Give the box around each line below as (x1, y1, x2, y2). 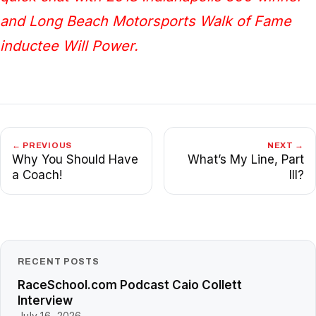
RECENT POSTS (18, 256, 99, 267)
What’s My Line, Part (188, 152, 304, 166)
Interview (18, 293, 73, 308)
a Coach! (12, 167, 62, 182)
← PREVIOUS (12, 140, 72, 150)
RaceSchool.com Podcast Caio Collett (18, 277, 242, 292)
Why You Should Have (12, 152, 138, 166)
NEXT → (267, 140, 304, 150)
